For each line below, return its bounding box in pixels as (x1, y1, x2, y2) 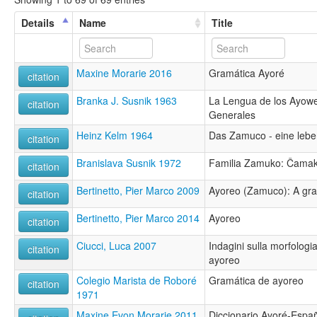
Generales (209, 107, 255, 122)
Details (21, 15, 54, 30)
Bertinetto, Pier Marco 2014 (76, 210, 200, 225)
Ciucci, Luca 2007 (76, 238, 156, 253)
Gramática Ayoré (209, 65, 284, 80)
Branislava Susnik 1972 (76, 155, 181, 170)
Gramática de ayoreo (209, 272, 304, 287)
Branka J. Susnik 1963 (76, 93, 177, 108)
